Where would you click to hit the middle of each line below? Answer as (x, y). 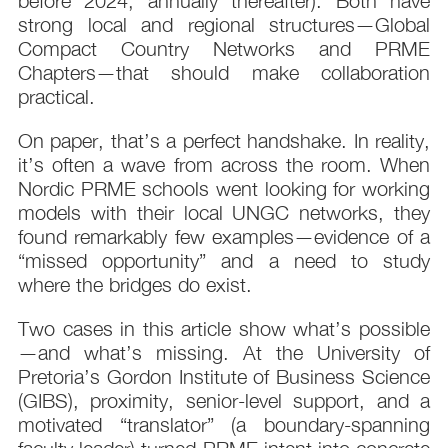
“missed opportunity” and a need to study (224, 261)
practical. (56, 97)
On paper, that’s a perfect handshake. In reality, (224, 141)
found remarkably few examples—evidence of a (224, 237)
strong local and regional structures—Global (224, 25)
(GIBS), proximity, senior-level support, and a (224, 401)
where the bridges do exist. (135, 285)
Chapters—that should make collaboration (224, 73)
